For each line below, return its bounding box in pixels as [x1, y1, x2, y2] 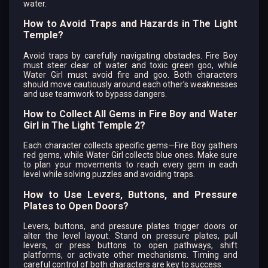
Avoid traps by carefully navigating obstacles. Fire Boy [23, 50, 237, 60]
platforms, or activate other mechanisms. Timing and [23, 250, 237, 260]
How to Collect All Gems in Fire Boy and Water [23, 108, 237, 120]
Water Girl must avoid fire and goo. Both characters [23, 69, 237, 80]
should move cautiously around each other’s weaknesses [23, 79, 237, 89]
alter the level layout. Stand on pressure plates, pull [23, 231, 237, 241]
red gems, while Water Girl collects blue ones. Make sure [23, 150, 237, 160]
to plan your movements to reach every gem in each [23, 160, 237, 170]
